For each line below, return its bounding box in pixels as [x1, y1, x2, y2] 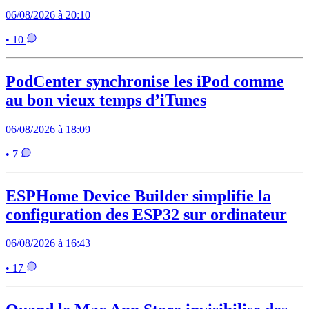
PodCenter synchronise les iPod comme [6, 72, 284, 90]
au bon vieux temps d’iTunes [6, 90, 206, 109]
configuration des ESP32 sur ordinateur [6, 205, 287, 223]
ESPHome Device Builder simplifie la [6, 186, 271, 205]
